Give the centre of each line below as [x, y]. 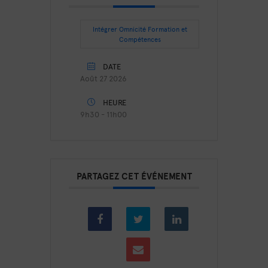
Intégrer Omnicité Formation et [140, 29]
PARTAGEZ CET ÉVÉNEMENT [134, 175]
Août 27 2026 [104, 78]
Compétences [140, 39]
